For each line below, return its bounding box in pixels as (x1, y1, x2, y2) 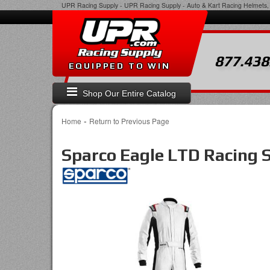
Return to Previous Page (89, 116, 169, 126)
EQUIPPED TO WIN (68, 60, 171, 71)
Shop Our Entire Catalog (83, 89, 177, 99)
